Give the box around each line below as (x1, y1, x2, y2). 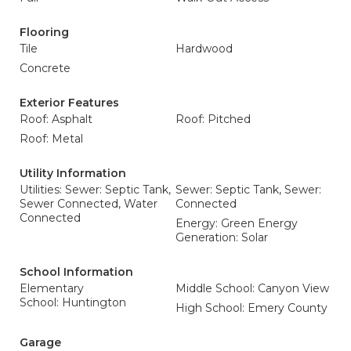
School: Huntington (20, 295, 126, 309)
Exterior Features (20, 96, 119, 110)
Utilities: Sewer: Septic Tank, (20, 183, 171, 197)
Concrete (20, 61, 71, 75)
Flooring (20, 25, 69, 39)
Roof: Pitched (175, 112, 251, 126)
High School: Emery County (175, 301, 327, 315)
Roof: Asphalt (20, 112, 92, 126)
